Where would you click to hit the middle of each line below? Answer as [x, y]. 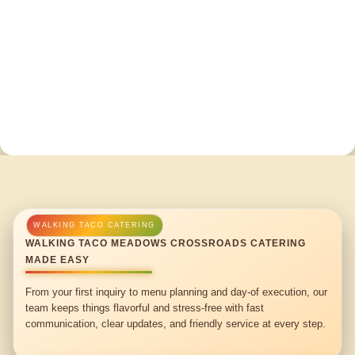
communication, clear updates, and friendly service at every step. [176, 323]
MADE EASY [58, 260]
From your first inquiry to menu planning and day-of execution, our [177, 292]
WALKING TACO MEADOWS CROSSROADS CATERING [166, 244]
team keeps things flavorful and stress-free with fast [145, 307]
